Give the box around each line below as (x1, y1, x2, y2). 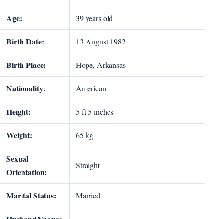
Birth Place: (6, 59, 46, 70)
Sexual (6, 153, 28, 164)
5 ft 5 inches (76, 107, 113, 117)
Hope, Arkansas (76, 60, 126, 70)
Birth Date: (6, 36, 44, 47)
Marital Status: (6, 190, 56, 201)
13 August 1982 (76, 36, 126, 46)
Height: (6, 106, 31, 117)
